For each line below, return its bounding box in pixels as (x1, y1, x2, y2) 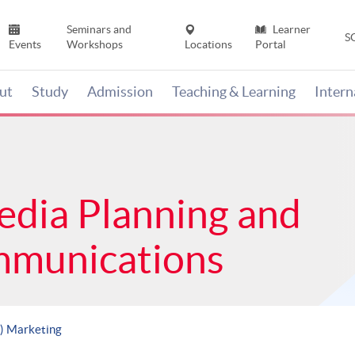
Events (9, 38, 42, 52)
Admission (87, 83, 153, 101)
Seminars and (66, 23, 132, 36)
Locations (185, 38, 233, 52)
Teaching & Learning (172, 83, 296, 101)
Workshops (66, 38, 123, 52)
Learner (269, 23, 311, 36)
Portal (254, 38, 286, 52)
